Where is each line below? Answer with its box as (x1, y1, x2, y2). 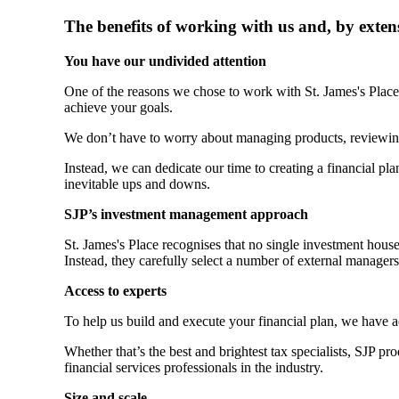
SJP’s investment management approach (64, 206, 308, 222)
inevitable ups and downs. (64, 175, 210, 191)
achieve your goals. (64, 99, 173, 115)
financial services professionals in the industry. (64, 359, 323, 375)
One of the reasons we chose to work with (64, 83, 305, 99)
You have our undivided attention (64, 53, 266, 69)
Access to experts (64, 282, 167, 298)
